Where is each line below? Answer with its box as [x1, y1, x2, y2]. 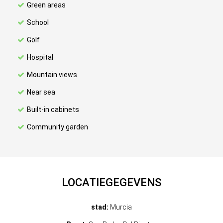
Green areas [27, 1, 66, 9]
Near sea [27, 88, 55, 96]
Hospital [27, 53, 53, 61]
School [27, 18, 49, 26]
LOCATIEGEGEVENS [62, 176, 161, 189]
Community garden [27, 123, 88, 131]
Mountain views [27, 71, 77, 79]
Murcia [109, 203, 132, 211]
